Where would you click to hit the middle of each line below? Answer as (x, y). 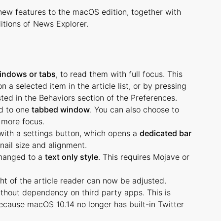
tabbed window (61, 110)
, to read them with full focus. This (119, 74)
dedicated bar (166, 133)
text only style (72, 157)
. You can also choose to (134, 110)
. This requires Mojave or (144, 157)
